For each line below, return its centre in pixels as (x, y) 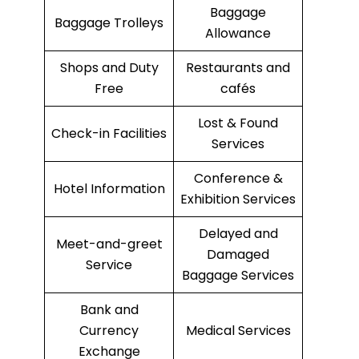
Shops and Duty (109, 68)
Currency (109, 331)
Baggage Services (238, 276)
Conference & (238, 179)
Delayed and (238, 234)
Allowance (238, 34)
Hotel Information (109, 189)
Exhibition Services (238, 200)
